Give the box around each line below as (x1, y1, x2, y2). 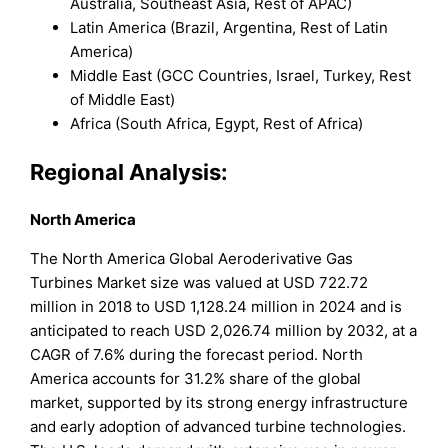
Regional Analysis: (30, 158, 229, 185)
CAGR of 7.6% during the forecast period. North (30, 344, 364, 364)
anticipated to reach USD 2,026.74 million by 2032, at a (30, 320, 418, 340)
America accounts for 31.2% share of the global (30, 368, 362, 388)
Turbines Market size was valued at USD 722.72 (30, 272, 369, 292)
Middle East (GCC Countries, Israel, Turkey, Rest (70, 66, 412, 86)
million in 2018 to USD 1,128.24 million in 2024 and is (30, 296, 403, 316)
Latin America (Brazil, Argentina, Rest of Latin (70, 18, 389, 38)
